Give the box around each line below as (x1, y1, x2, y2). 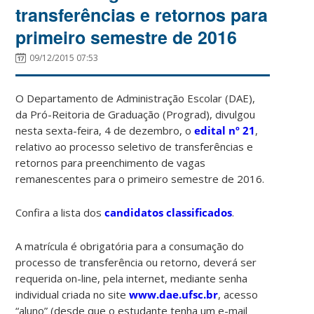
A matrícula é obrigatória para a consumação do (15, 238, 245, 253)
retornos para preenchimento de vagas (15, 155, 206, 170)
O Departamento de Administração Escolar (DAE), (15, 90, 256, 105)
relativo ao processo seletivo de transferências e (15, 139, 254, 153)
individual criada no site (15, 287, 130, 301)
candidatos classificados (104, 205, 233, 219)
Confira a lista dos (15, 205, 105, 219)
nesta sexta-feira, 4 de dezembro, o (15, 123, 195, 137)
